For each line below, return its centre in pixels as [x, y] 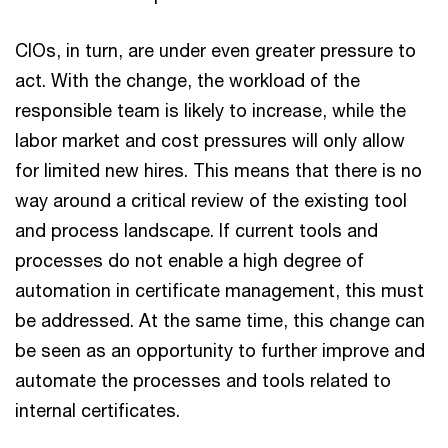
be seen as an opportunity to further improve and [220, 350]
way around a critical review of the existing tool [211, 200]
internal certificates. [97, 410]
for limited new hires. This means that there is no [218, 170]
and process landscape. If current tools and [196, 230]
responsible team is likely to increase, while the [210, 110]
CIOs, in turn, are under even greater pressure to [215, 50]
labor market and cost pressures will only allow [210, 140]
